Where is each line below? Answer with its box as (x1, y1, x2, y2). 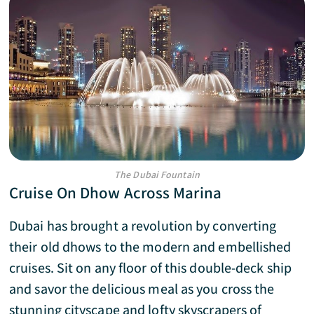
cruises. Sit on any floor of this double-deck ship (9, 259, 292, 277)
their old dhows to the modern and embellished (9, 238, 292, 256)
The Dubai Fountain (114, 168, 200, 181)
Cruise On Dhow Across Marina (9, 182, 221, 203)
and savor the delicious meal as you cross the (9, 280, 275, 298)
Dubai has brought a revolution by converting (9, 217, 277, 235)
